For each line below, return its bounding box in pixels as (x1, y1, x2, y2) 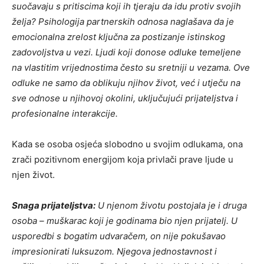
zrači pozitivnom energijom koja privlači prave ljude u (12, 153, 233, 165)
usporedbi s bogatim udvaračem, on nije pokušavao (12, 230, 226, 242)
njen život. (12, 169, 55, 180)
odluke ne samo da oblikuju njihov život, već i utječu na (12, 77, 240, 88)
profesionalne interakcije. (12, 107, 118, 119)
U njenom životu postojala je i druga (95, 199, 247, 211)
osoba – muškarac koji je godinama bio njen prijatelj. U (12, 214, 237, 226)
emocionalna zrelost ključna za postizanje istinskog (12, 31, 225, 42)
